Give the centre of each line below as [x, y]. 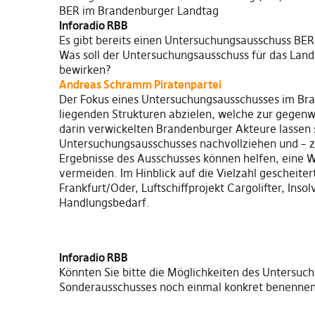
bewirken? [85, 69]
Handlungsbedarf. [104, 202]
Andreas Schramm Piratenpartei [140, 84]
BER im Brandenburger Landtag [139, 10]
